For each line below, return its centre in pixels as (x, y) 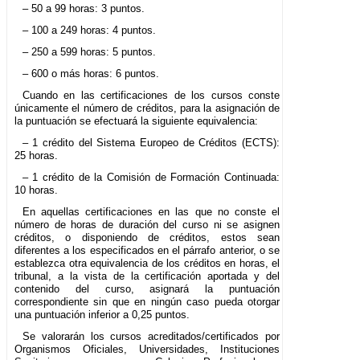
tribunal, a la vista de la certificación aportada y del (147, 276)
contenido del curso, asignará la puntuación (147, 289)
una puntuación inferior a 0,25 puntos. (102, 315)
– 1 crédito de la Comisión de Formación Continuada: (151, 178)
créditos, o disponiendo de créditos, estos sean (147, 238)
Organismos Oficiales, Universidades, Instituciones (147, 350)
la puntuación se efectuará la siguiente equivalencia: (136, 121)
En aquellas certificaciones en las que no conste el (151, 212)
